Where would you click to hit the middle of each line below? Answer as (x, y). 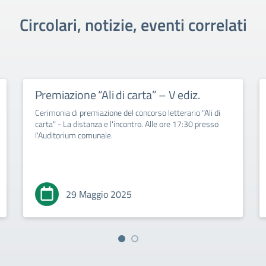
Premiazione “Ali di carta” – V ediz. (117, 95)
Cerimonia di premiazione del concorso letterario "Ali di (127, 113)
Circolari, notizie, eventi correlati (133, 25)
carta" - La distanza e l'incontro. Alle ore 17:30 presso (126, 124)
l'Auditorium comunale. (74, 135)
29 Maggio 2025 (99, 194)
